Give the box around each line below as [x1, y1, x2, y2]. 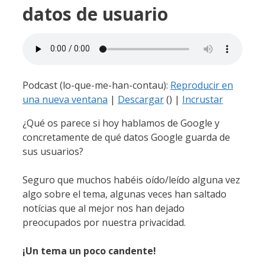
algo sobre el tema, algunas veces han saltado [22, 187, 227, 201]
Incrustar [182, 92, 223, 106]
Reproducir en [170, 78, 233, 92]
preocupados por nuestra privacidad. [22, 215, 186, 229]
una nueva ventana [22, 92, 108, 106]
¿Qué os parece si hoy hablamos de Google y [22, 116, 219, 130]
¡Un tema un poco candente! [22, 244, 156, 257]
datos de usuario [22, 1, 168, 26]
